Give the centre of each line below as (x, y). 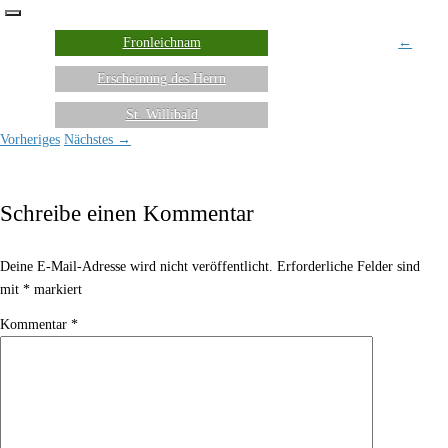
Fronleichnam (161, 42)
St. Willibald (161, 114)
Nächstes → (97, 139)
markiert (56, 289)
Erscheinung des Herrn (161, 78)
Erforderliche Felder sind (348, 266)
